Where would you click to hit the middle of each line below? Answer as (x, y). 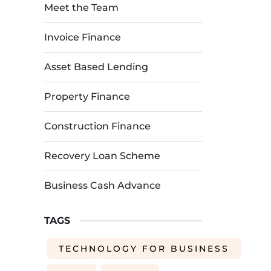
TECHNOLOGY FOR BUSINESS (144, 249)
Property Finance (87, 96)
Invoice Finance (83, 37)
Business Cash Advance (103, 185)
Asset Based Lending (96, 67)
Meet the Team (81, 8)
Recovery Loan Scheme (102, 156)
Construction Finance (97, 126)
